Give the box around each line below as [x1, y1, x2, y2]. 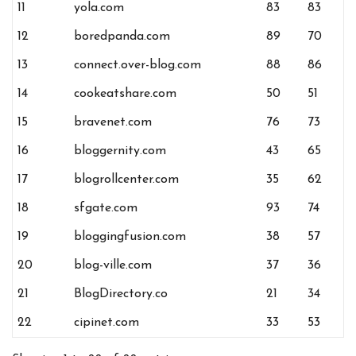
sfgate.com [74, 202, 138, 215]
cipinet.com [74, 316, 140, 330]
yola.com [74, 2, 125, 15]
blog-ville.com [74, 259, 153, 273]
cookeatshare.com [74, 87, 177, 101]
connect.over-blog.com [74, 59, 202, 72]
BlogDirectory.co [74, 288, 168, 301]
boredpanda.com [74, 30, 171, 44]
